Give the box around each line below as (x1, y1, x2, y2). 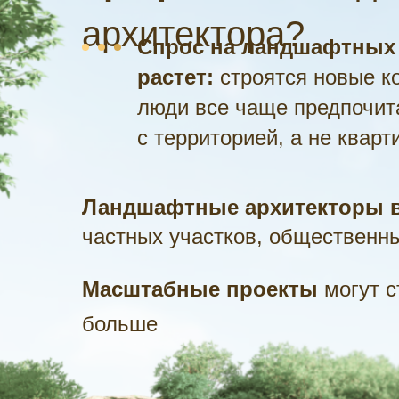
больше (82, 312, 158, 336)
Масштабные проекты (82, 277, 318, 301)
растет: (137, 65, 214, 89)
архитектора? (82, 14, 305, 53)
